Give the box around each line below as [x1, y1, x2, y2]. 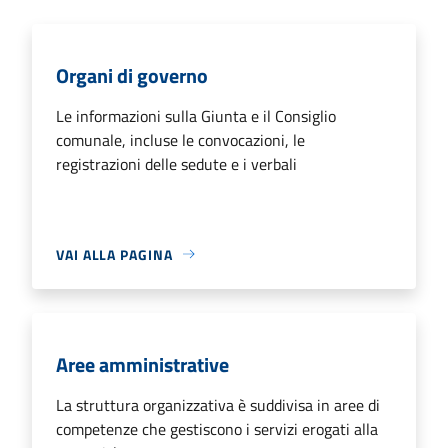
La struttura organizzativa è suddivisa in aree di [56, 392, 380, 417]
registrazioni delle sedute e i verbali [56, 151, 297, 176]
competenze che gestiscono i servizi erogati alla [56, 416, 378, 441]
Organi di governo [56, 59, 208, 91]
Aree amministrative [56, 348, 229, 380]
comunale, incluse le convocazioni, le [56, 127, 305, 152]
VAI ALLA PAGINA [56, 243, 173, 265]
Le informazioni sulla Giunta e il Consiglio [56, 103, 336, 128]
